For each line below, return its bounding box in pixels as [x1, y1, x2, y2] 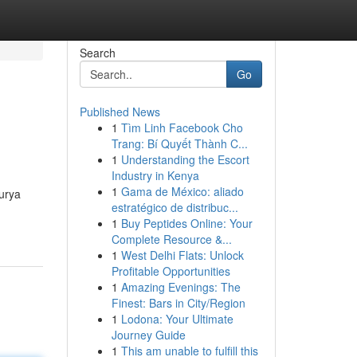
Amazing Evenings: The [120, 279, 241, 295]
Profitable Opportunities [111, 263, 230, 279]
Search [79, 45, 116, 61]
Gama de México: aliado [120, 183, 244, 199]
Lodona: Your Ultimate [120, 311, 233, 327]
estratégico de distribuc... [111, 199, 238, 215]
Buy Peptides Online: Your [120, 215, 253, 231]
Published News [79, 104, 160, 120]
